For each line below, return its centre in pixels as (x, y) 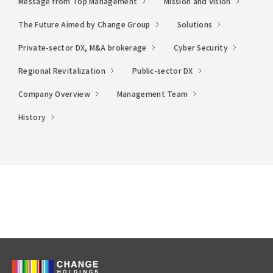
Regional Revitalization (62, 71)
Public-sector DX (162, 71)
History (32, 117)
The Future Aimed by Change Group (84, 24)
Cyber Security (200, 48)
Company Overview (54, 94)
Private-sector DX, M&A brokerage (83, 48)
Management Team (152, 94)
